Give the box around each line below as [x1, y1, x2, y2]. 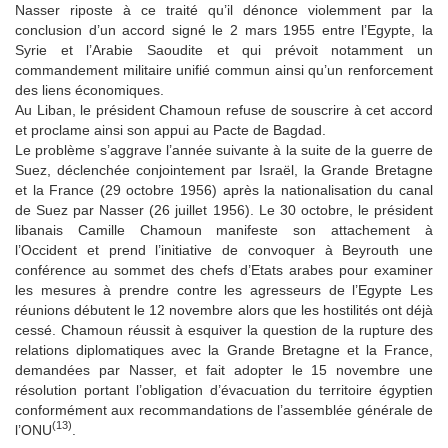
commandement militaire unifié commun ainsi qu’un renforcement [15, 61, 433, 78]
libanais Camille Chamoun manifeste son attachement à [15, 221, 433, 238]
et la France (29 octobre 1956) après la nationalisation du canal [15, 181, 433, 198]
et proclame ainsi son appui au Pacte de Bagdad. [15, 121, 326, 138]
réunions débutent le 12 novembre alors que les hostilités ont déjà [15, 301, 433, 318]
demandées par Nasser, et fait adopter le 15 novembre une [15, 361, 433, 378]
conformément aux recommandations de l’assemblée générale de [15, 401, 433, 418]
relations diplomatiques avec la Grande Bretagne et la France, [15, 341, 433, 358]
